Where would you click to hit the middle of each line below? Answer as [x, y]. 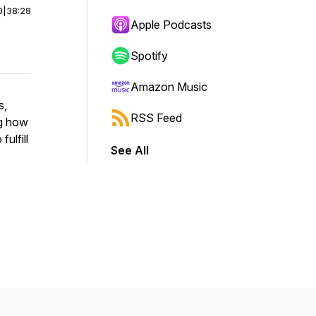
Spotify [149, 56]
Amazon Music [169, 87]
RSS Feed [156, 118]
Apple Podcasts [171, 25]
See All [130, 150]
